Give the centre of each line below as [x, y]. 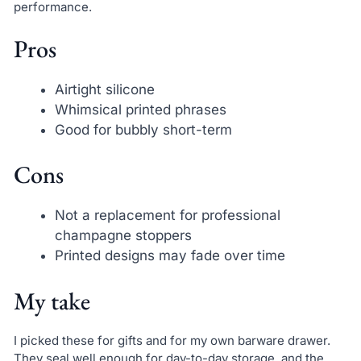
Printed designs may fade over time [170, 256]
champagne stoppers [123, 236]
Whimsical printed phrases [140, 109]
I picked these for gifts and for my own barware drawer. [172, 340]
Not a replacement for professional [167, 216]
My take [52, 301]
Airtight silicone [104, 89]
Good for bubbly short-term [143, 129]
